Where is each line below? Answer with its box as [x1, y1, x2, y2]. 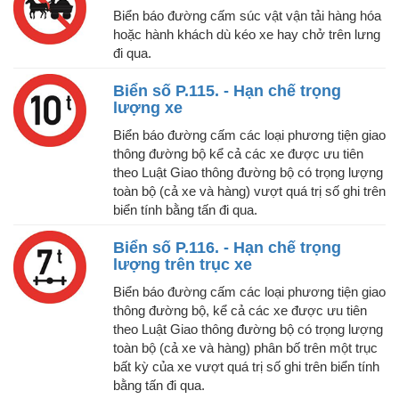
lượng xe [113, 99, 183, 118]
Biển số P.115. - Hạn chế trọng [113, 82, 341, 101]
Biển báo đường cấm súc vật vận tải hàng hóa [113, 8, 381, 24]
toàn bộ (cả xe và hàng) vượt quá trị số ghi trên [113, 183, 386, 199]
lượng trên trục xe [113, 256, 252, 274]
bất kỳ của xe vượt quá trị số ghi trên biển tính [113, 359, 379, 375]
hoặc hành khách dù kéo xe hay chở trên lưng [113, 27, 380, 43]
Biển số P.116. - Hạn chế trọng [113, 239, 341, 257]
